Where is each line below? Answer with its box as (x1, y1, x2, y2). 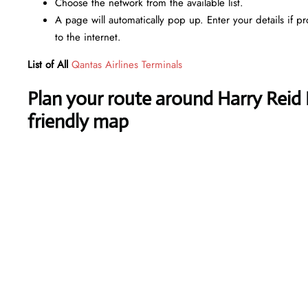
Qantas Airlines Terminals (71, 56, 182, 72)
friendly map (27, 109, 129, 133)
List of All (27, 56, 68, 72)
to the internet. (55, 29, 121, 45)
